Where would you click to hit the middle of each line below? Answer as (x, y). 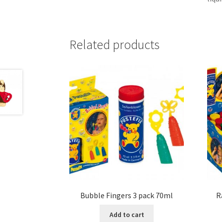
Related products (115, 44)
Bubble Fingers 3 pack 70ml (127, 195)
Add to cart (127, 214)
